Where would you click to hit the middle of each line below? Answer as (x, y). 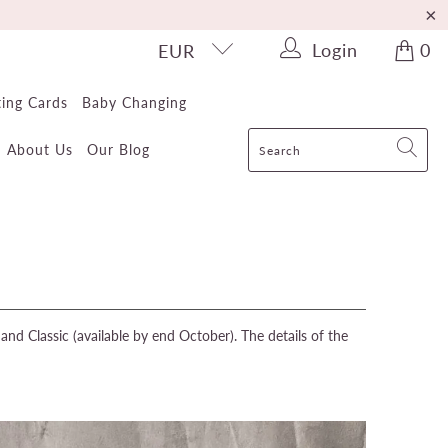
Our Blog (118, 149)
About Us (39, 149)
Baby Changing (134, 102)
